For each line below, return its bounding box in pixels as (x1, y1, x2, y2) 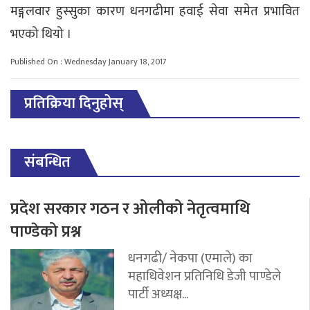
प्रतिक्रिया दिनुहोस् (24, 90, 123, 116)
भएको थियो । (10, 23, 71, 45)
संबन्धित (24, 149, 71, 175)
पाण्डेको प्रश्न (10, 217, 81, 246)
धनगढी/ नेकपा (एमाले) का (128, 246, 253, 269)
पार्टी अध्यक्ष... (128, 282, 188, 305)
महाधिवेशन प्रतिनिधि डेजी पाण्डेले (128, 264, 281, 287)
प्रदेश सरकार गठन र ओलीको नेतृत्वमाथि (10, 194, 250, 223)
